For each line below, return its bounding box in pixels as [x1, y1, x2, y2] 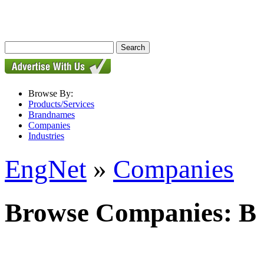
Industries [28, 131, 64, 141]
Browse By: [28, 88, 73, 98]
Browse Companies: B [5, 197, 256, 227]
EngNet [5, 154, 87, 184]
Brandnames [28, 110, 75, 120]
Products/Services [28, 99, 94, 109]
